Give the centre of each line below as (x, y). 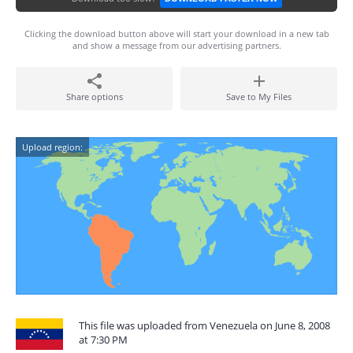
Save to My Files (259, 97)
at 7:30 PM (103, 340)
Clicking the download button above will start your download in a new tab (176, 33)
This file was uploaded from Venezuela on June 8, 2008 (204, 325)
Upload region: (52, 147)
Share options (94, 97)
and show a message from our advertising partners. (176, 45)
